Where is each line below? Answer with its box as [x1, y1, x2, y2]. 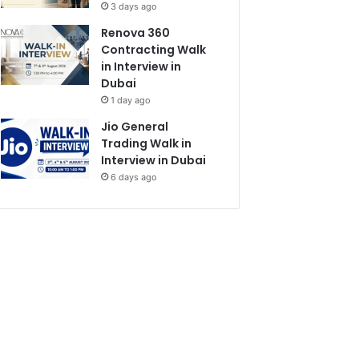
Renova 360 [101, 24, 171, 41]
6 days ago [111, 171, 158, 183]
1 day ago [111, 94, 151, 106]
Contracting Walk [101, 41, 207, 58]
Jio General [101, 118, 169, 135]
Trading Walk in [101, 135, 192, 151]
